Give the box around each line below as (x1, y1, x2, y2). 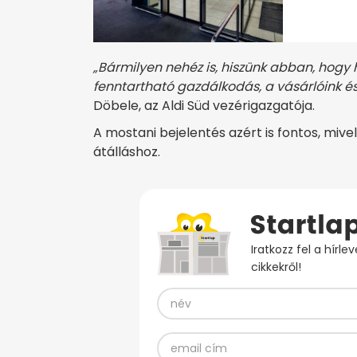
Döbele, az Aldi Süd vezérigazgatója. (93, 96, 315, 116)
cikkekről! (250, 259, 301, 276)
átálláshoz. (93, 143, 160, 162)
